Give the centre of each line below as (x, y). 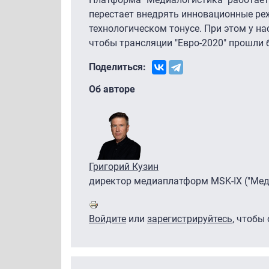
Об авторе (112, 89)
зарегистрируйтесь (190, 219)
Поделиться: (117, 67)
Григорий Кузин (124, 166)
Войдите (107, 219)
